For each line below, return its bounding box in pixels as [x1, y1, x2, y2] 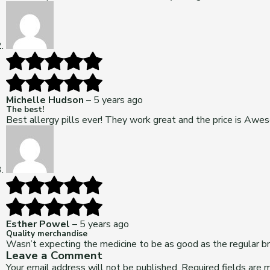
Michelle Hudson [6, 93, 86, 107]
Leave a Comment [6, 248, 102, 263]
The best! [6, 104, 44, 115]
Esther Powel [6, 218, 72, 231]
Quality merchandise [6, 228, 87, 239]
